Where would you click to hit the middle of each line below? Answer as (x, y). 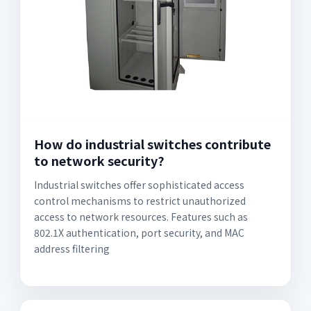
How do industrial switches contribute (152, 144)
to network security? (99, 160)
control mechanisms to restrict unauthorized (140, 201)
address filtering (72, 249)
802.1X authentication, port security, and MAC (139, 233)
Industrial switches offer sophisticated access (139, 185)
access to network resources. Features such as (141, 217)
